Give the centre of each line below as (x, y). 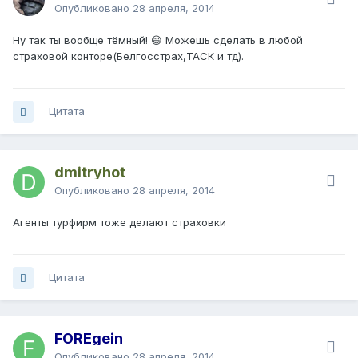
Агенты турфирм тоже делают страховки (119, 223)
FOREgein (89, 339)
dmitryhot (90, 173)
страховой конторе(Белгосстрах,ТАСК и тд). (128, 56)
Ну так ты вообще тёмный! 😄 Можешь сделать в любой (158, 40)
